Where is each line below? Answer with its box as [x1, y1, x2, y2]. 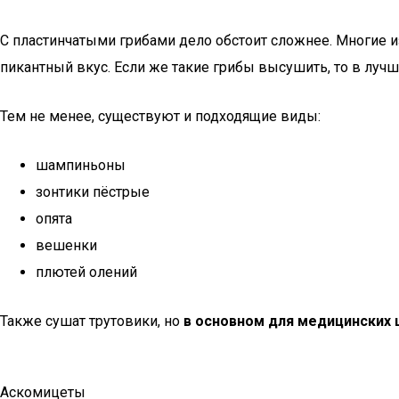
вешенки [36, 237, 97, 254]
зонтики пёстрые [36, 183, 150, 200]
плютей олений [36, 264, 137, 281]
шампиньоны [36, 157, 126, 174]
